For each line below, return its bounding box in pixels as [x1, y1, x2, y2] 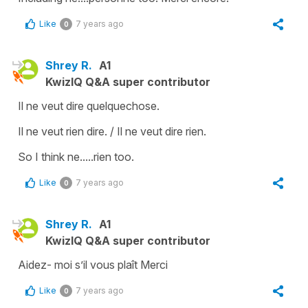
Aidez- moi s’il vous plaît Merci [18, 257, 168, 272]
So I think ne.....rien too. [18, 149, 134, 164]
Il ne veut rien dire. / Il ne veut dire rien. [18, 124, 206, 138]
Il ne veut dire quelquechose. [18, 98, 159, 113]
